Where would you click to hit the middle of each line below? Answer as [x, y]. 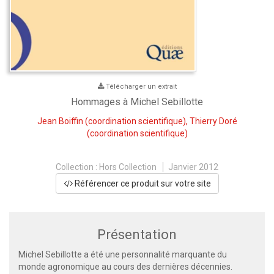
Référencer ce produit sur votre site [142, 183]
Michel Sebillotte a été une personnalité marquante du [123, 254]
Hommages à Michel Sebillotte [137, 102]
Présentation [137, 234]
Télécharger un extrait [141, 86]
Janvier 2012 [193, 167]
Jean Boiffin [60, 121]
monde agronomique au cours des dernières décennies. [125, 266]
